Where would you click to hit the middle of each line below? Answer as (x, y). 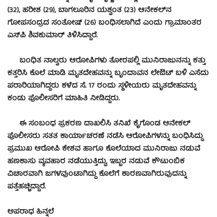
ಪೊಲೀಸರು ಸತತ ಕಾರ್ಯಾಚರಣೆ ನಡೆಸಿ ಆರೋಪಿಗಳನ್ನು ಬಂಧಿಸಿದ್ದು (105, 137)
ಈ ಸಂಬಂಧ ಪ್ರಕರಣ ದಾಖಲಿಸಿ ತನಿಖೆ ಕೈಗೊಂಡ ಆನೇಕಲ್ (99, 124)
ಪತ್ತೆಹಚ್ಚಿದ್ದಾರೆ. (26, 187)
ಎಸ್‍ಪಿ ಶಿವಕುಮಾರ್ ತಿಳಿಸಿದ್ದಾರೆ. (52, 36)
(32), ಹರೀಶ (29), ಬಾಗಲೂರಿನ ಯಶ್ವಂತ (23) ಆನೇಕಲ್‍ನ (89, 11)
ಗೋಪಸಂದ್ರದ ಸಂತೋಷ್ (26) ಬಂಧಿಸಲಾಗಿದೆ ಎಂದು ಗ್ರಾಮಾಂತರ (104, 23)
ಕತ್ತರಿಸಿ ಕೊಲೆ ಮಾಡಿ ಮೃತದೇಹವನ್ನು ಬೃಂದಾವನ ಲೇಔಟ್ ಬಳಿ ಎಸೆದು (108, 74)
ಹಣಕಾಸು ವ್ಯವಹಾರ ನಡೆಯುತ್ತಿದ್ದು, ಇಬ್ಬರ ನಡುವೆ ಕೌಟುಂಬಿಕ (96, 162)
